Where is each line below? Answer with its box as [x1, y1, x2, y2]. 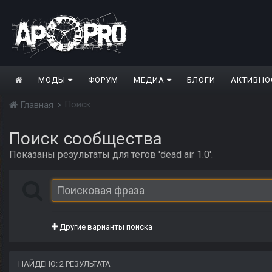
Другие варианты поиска [58, 222, 152, 232]
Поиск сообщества [9, 129, 163, 149]
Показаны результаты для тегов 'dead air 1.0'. [9, 149, 213, 161]
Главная [18, 100, 56, 111]
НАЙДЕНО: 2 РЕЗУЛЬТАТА [18, 259, 110, 269]
